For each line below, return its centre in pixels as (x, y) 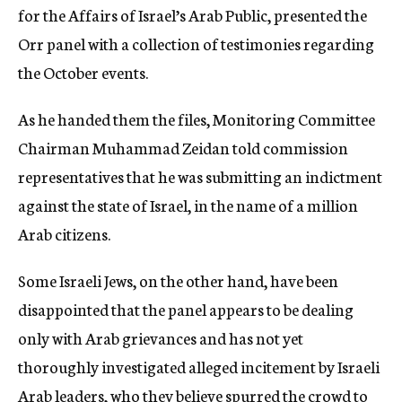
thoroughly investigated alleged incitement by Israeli (199, 366)
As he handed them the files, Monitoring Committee (197, 118)
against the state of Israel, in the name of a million (188, 205)
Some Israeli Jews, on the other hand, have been (178, 280)
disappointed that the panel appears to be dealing (186, 309)
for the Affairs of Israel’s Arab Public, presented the (192, 14)
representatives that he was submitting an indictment (200, 176)
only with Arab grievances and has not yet (161, 337)
